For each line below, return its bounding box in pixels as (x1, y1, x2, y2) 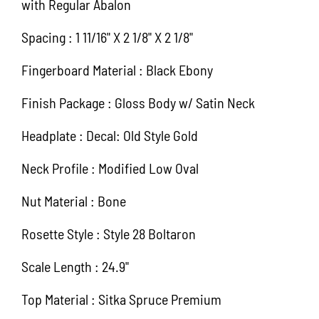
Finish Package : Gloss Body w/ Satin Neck (21, 93, 255, 111)
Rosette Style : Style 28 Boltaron (21, 224, 196, 242)
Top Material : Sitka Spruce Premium (21, 290, 221, 308)
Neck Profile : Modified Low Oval (21, 159, 199, 177)
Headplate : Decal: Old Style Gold (21, 126, 198, 144)
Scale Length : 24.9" (21, 257, 129, 275)
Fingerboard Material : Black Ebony (21, 61, 213, 78)
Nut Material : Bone (21, 192, 126, 209)
